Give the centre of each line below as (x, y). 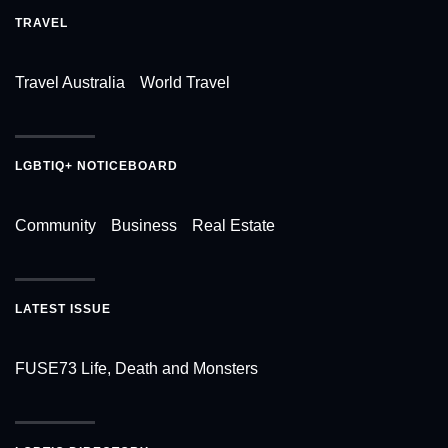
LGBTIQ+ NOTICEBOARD (96, 165)
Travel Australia (70, 82)
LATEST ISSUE (63, 308)
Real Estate (233, 225)
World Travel (185, 82)
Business (144, 225)
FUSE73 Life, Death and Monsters (136, 368)
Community (55, 225)
